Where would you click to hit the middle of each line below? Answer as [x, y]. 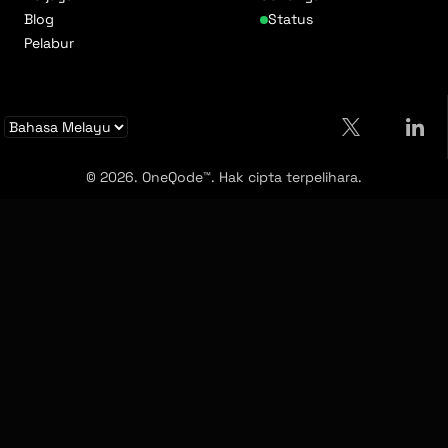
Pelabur [49, 42]
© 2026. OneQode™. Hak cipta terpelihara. [224, 176]
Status [290, 19]
